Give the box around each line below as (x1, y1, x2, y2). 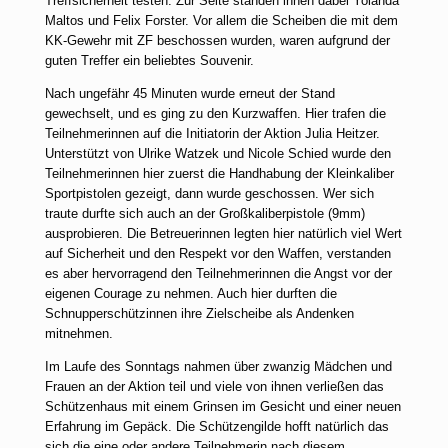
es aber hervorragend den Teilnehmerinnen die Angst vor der (45, 266, 392, 281)
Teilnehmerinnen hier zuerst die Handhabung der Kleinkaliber (45, 166, 394, 181)
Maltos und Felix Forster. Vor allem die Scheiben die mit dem (45, 13, 398, 28)
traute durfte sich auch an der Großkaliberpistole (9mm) (45, 206, 365, 221)
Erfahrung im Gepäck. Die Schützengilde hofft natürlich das (45, 419, 389, 434)
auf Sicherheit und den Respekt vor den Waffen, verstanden (45, 246, 391, 261)
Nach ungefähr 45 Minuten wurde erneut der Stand (45, 86, 335, 101)
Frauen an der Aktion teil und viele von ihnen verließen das (45, 379, 384, 394)
